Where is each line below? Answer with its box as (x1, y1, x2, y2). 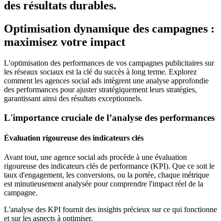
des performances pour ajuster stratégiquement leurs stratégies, (4, 85, 197, 94)
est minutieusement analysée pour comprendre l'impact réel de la (4, 180, 203, 188)
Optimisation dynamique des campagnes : (4, 22, 215, 36)
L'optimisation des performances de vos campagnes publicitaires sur (4, 59, 214, 68)
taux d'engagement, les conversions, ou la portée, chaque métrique (4, 171, 209, 180)
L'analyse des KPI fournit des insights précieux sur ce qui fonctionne (4, 205, 217, 214)
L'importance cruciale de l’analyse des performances (4, 112, 215, 123)
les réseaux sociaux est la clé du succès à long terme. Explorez (4, 68, 197, 76)
